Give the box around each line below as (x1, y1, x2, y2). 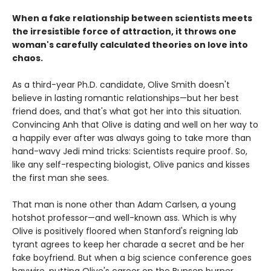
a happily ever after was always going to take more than (12, 131, 251, 144)
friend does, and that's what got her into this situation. (12, 105, 241, 117)
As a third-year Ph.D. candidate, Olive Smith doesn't (12, 78, 230, 91)
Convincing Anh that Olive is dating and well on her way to (12, 118, 258, 131)
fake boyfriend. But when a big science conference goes (12, 251, 252, 264)
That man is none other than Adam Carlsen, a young (12, 198, 236, 211)
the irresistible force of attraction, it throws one (12, 25, 237, 38)
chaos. (12, 51, 43, 64)
